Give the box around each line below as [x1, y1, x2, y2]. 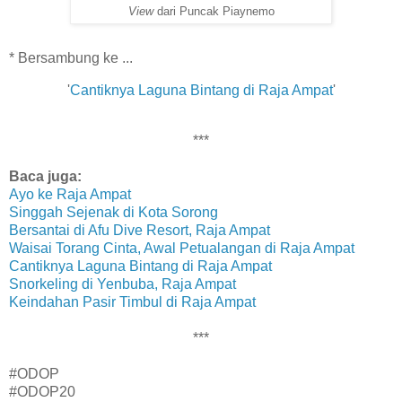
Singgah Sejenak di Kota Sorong [9, 204, 218, 220]
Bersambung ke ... [18, 50, 133, 66]
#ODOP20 [9, 383, 75, 399]
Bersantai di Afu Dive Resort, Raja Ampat [9, 222, 270, 238]
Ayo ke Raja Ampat [9, 186, 131, 202]
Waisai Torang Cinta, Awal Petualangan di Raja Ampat [9, 240, 354, 256]
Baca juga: [9, 168, 82, 184]
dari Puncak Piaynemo [153, 5, 275, 19]
